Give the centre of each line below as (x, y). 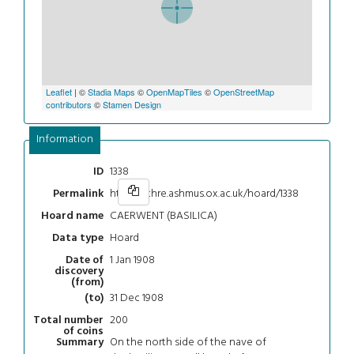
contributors (69, 104)
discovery (79, 272)
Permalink (78, 194)
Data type (78, 239)
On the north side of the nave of (188, 342)
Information (64, 139)
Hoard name (72, 217)
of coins (83, 332)
